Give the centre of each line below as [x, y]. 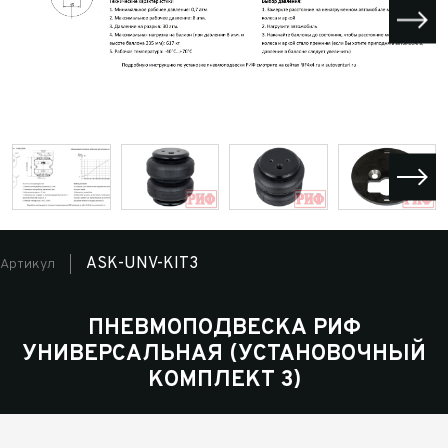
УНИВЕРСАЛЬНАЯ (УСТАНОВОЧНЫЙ [224, 355]
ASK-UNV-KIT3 [142, 264]
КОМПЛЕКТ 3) [224, 381]
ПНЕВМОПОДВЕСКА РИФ [224, 329]
